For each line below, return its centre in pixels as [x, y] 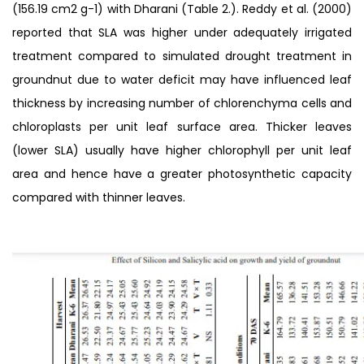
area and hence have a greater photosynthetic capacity [182, 173]
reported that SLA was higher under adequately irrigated [182, 32]
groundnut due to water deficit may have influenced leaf [182, 79]
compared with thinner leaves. [99, 197]
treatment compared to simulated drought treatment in [182, 56]
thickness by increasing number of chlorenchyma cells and [182, 103]
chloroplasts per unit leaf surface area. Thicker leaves [182, 126]
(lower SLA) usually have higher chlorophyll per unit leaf [182, 150]
